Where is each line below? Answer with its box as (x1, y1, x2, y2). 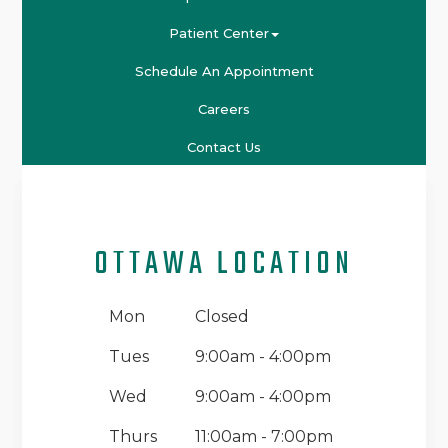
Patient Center (169, 25, 269, 42)
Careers (198, 100, 250, 117)
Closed (195, 306, 249, 326)
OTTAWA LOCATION (94, 239, 354, 289)
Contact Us (187, 138, 261, 155)
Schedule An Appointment (134, 62, 314, 79)
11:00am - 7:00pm (195, 426, 333, 446)
